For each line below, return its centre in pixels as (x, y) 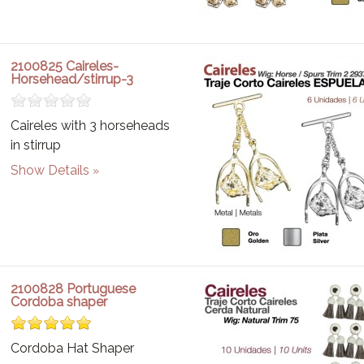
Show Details (50, 170)
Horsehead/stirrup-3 (72, 79)
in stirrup (36, 145)
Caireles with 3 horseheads (91, 126)
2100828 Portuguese (74, 289)
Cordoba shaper (59, 302)
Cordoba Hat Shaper (73, 348)
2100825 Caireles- (65, 66)
